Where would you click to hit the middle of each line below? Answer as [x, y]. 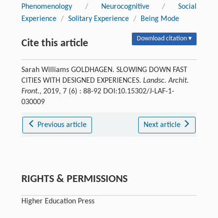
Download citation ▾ [164, 39]
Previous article [62, 125]
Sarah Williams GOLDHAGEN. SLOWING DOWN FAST [104, 70]
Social [188, 7]
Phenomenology [46, 7]
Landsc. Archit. [166, 81]
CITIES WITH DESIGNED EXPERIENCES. [82, 81]
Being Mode [160, 19]
